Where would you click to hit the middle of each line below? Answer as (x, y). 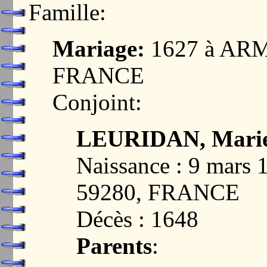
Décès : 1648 (137, 219)
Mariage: (99, 49)
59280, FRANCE (158, 193)
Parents (114, 246)
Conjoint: (97, 103)
